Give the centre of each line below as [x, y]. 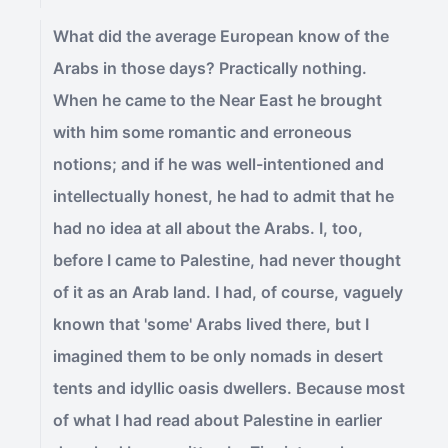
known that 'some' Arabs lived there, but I [211, 324]
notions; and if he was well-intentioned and [218, 164]
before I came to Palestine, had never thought [227, 260]
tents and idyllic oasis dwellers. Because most [229, 388]
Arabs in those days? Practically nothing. [210, 68]
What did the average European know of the [221, 36]
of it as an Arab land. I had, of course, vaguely [228, 292]
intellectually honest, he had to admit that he [223, 196]
